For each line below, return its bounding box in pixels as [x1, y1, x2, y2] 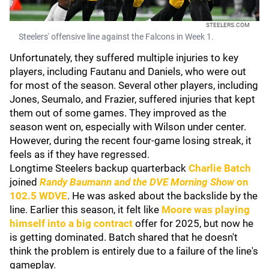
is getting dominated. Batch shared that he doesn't [10, 231, 238, 243]
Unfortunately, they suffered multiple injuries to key [10, 52, 238, 64]
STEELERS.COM [206, 22, 250, 28]
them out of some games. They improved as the [10, 107, 226, 119]
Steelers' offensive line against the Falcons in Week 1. [19, 32, 214, 41]
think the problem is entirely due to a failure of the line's [10, 245, 258, 257]
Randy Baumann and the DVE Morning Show [40, 176, 237, 188]
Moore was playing [162, 204, 250, 216]
